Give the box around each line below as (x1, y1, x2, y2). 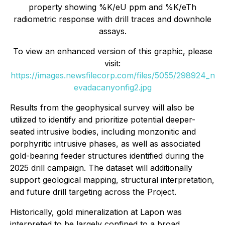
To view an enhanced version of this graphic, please (13, 46, 212, 57)
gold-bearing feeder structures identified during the (10, 151, 204, 161)
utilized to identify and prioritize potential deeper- (10, 115, 195, 125)
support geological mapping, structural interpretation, (10, 175, 214, 185)
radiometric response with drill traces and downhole (14, 14, 211, 25)
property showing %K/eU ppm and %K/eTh (29, 2, 196, 13)
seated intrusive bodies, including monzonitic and (10, 127, 196, 137)
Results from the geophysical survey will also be (10, 102, 194, 113)
